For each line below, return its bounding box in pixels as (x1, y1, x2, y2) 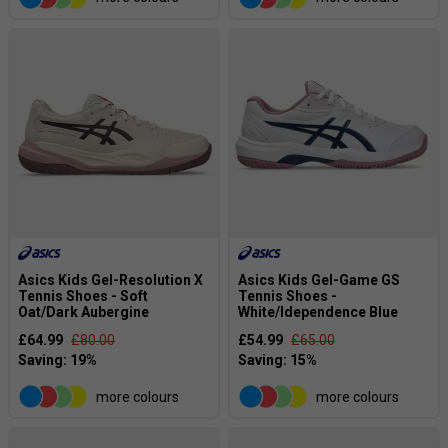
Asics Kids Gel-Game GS (238, 272, 400, 289)
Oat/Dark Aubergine (18, 304, 149, 321)
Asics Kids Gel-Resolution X (18, 272, 203, 289)
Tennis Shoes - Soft (18, 288, 148, 305)
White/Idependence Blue (238, 304, 398, 321)
